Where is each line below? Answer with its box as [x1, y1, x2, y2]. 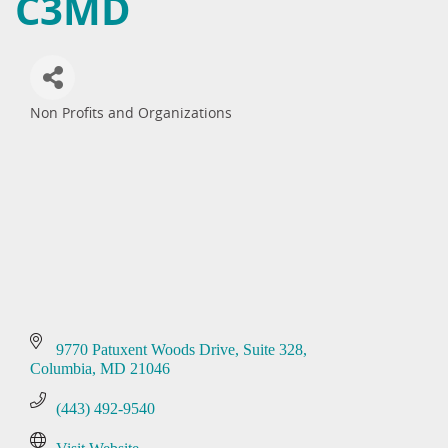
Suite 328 [243, 341, 303, 359]
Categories [29, 116, 120, 140]
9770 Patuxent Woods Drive [56, 341, 235, 359]
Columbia [30, 360, 92, 378]
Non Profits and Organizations [30, 104, 232, 122]
